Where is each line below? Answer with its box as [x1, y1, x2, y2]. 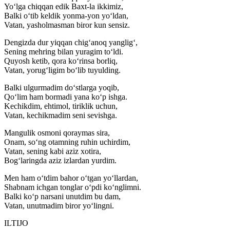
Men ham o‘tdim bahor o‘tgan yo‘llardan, [4, 174, 138, 183]
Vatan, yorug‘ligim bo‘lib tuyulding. [4, 66, 121, 75]
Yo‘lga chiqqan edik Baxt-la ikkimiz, [4, 2, 123, 11]
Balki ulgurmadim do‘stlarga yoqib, [4, 83, 119, 92]
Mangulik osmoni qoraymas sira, [4, 128, 110, 138]
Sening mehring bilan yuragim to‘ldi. [4, 47, 123, 56]
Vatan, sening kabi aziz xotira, [4, 147, 101, 156]
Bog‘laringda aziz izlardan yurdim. [4, 156, 117, 165]
